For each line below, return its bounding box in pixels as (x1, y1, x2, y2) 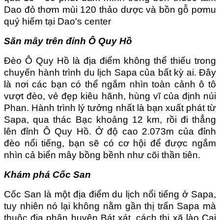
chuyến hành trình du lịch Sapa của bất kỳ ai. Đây (4, 67, 216, 78)
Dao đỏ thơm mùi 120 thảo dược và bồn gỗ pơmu (4, 4, 216, 15)
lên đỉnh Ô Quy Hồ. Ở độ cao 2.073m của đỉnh (4, 126, 216, 137)
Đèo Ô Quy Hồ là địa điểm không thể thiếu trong (4, 55, 216, 66)
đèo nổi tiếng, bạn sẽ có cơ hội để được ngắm (4, 137, 216, 148)
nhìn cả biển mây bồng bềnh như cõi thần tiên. (4, 149, 200, 160)
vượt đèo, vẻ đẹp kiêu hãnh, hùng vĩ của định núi (4, 90, 216, 101)
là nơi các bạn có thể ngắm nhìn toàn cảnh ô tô (4, 79, 216, 89)
